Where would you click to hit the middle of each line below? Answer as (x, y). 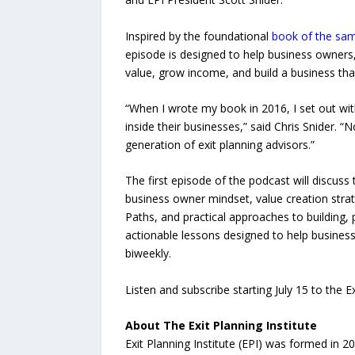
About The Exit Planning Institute (221, 326)
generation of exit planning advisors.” (219, 145)
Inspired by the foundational (198, 36)
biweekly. (148, 254)
